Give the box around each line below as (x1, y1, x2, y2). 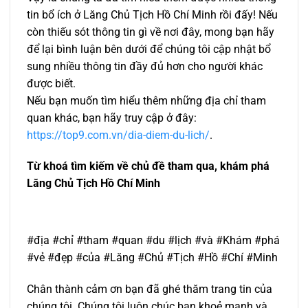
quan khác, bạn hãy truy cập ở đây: (27, 111, 197, 124)
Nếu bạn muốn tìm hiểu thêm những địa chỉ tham (27, 93, 266, 107)
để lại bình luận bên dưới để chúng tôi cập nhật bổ (27, 42, 271, 56)
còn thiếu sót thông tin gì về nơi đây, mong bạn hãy (27, 25, 274, 38)
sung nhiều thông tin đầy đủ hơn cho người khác (27, 59, 263, 73)
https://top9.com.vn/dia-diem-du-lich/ (27, 128, 210, 142)
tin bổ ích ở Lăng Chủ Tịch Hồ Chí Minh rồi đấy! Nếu (27, 8, 278, 21)
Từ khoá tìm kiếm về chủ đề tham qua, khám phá (27, 159, 269, 173)
